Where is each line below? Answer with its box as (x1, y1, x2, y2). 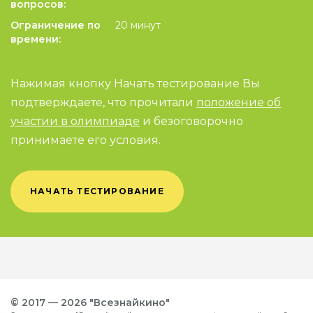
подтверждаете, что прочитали (10, 96, 196, 109)
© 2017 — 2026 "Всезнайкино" (10, 296, 170, 309)
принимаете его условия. (10, 133, 161, 147)
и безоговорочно (140, 115, 243, 128)
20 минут (115, 19, 161, 31)
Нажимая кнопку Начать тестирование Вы (10, 77, 260, 90)
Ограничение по (10, 19, 101, 31)
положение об (196, 96, 281, 109)
